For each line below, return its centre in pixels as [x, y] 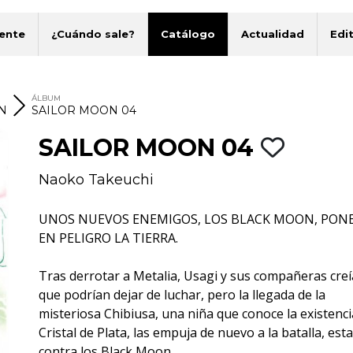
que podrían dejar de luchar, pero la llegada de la [182, 294]
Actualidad [273, 34]
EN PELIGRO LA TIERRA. [108, 238]
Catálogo [188, 34]
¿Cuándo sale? [93, 34]
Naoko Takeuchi [96, 179]
